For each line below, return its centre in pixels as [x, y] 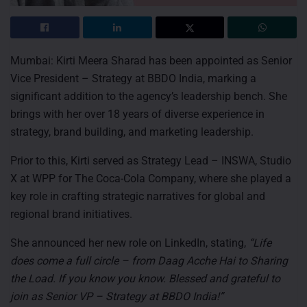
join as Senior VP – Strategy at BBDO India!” [117, 296]
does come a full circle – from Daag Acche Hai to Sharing [149, 260]
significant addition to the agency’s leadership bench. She [149, 96]
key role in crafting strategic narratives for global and [138, 196]
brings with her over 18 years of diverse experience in [137, 114]
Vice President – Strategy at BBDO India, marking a [133, 78]
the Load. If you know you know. [89, 278]
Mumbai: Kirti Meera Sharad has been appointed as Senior [151, 60]
